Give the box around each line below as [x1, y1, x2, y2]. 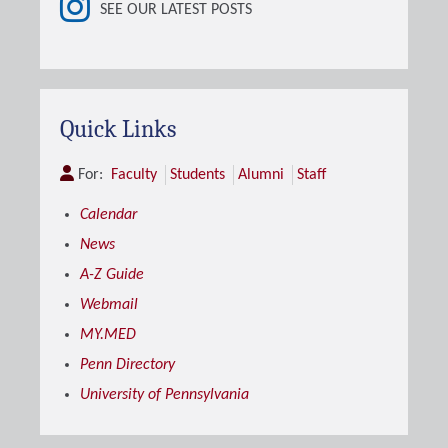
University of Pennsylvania [80, 387, 249, 403]
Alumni [238, 167, 284, 183]
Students [170, 167, 225, 183]
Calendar [80, 207, 137, 223]
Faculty [111, 167, 157, 183]
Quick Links [60, 115, 176, 143]
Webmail [80, 297, 138, 313]
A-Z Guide [80, 267, 144, 283]
